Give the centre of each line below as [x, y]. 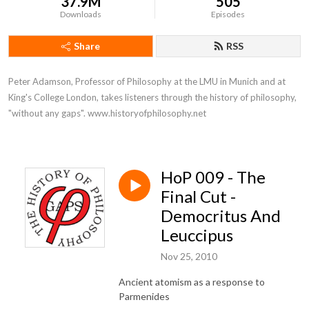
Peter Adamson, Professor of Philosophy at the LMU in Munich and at [147, 81]
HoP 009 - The [213, 177]
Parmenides [144, 296]
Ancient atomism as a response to [192, 281]
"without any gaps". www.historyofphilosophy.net [107, 113]
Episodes [228, 14]
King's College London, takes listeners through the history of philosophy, [152, 97]
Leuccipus [197, 235]
